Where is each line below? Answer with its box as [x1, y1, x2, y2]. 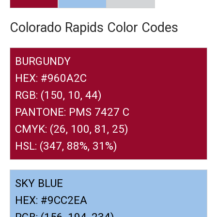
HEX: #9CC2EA [15, 193, 87, 206]
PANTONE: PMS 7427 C [15, 105, 129, 118]
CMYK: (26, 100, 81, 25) [15, 122, 128, 135]
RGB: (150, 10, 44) [15, 88, 102, 101]
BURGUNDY [15, 54, 71, 67]
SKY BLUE [15, 176, 63, 189]
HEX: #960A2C [15, 71, 87, 84]
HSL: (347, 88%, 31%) [15, 139, 117, 152]
